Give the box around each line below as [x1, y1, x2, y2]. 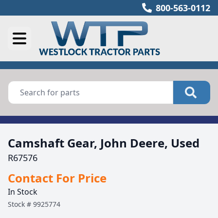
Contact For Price [8, 170, 107, 186]
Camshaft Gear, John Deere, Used [8, 135, 200, 151]
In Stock [8, 186, 37, 197]
